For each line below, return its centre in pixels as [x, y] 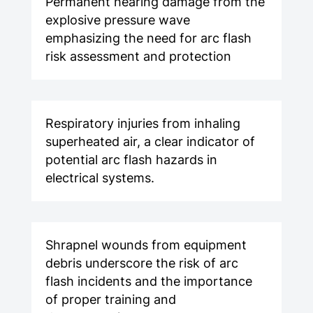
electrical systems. [100, 178]
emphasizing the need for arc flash [148, 38]
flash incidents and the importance [148, 282]
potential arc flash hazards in [131, 160]
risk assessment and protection [138, 57]
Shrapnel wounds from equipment [146, 245]
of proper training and [110, 300]
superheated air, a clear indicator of [150, 142]
